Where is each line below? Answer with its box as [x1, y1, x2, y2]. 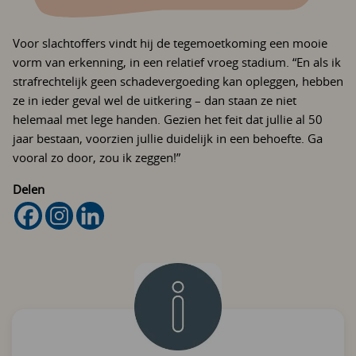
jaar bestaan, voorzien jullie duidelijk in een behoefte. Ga [13, 130, 323, 146]
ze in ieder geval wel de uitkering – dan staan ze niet [13, 92, 296, 108]
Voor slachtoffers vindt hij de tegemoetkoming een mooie [13, 35, 327, 51]
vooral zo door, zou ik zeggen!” [13, 149, 180, 165]
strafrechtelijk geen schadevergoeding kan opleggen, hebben [13, 73, 343, 89]
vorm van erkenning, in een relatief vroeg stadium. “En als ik [13, 54, 341, 70]
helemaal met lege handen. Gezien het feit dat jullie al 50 [13, 111, 323, 127]
